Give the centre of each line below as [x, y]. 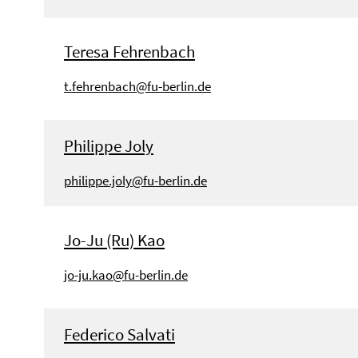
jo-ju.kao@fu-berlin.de [126, 274]
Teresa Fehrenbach [129, 51]
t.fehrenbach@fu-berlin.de [137, 86]
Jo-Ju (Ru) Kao [114, 240]
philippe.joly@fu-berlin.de [135, 180]
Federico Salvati [119, 334]
